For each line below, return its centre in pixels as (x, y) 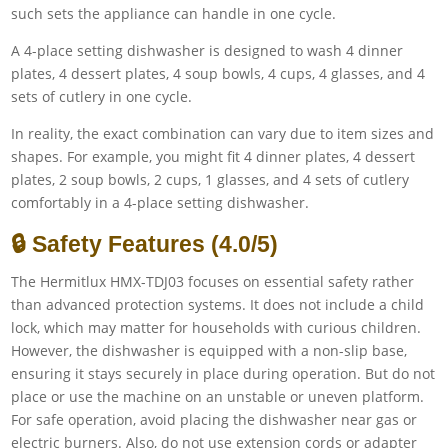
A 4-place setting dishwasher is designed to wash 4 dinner (207, 50)
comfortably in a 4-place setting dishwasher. (160, 202)
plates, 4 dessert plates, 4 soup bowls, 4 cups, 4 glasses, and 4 (218, 73)
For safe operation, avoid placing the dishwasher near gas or (214, 419)
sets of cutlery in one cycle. (102, 96)
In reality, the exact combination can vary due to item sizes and (223, 133)
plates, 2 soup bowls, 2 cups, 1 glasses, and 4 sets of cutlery (210, 179)
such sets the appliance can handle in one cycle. (174, 13)
